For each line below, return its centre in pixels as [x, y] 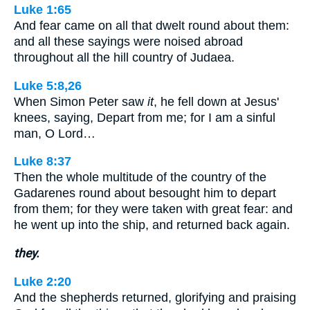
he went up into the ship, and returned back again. [152, 225]
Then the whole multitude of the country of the [140, 177]
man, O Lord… [55, 133]
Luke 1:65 [43, 10]
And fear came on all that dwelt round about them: [152, 26]
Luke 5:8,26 [48, 85]
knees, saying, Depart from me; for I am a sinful [145, 117]
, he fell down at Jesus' [216, 101]
